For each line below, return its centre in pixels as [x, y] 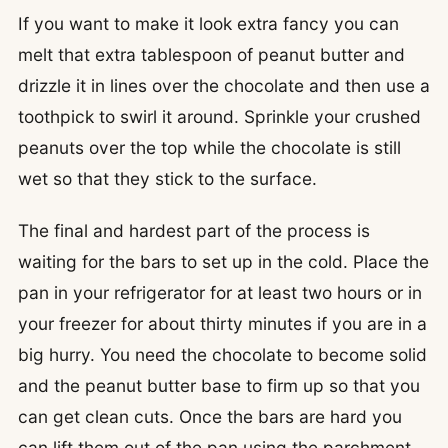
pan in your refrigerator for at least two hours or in [220, 293]
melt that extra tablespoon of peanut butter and [211, 55]
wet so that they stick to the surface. [167, 179]
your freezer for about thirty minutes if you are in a [222, 324]
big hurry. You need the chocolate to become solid [222, 355]
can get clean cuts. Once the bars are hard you [210, 417]
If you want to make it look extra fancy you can [208, 24]
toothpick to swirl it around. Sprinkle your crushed [219, 117]
